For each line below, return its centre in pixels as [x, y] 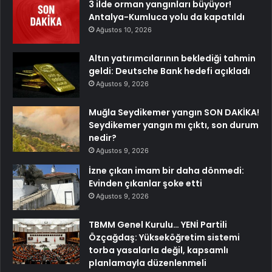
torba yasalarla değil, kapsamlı [158, 250]
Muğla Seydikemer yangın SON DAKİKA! [174, 113]
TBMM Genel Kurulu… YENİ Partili [158, 225]
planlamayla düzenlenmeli [148, 263]
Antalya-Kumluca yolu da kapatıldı [167, 17]
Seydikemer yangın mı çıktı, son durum [174, 125]
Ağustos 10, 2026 [124, 30]
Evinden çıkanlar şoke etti [145, 184]
